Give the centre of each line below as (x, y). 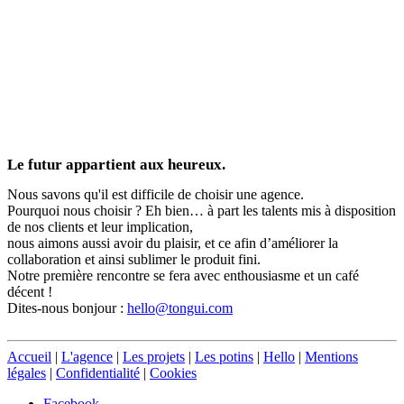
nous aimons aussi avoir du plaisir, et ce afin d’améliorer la (173, 243)
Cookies (173, 373)
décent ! (30, 292)
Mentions (331, 357)
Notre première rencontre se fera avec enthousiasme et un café (183, 276)
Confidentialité (98, 373)
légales (27, 373)
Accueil (29, 357)
